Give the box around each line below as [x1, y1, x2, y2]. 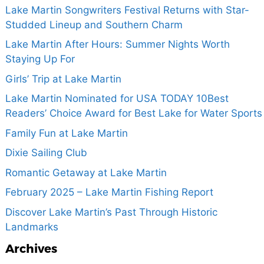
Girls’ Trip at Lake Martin [5, 72, 121, 85]
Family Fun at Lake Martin [5, 127, 128, 139]
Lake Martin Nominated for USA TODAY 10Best [5, 93, 229, 105]
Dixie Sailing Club [5, 147, 87, 159]
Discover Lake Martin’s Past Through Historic [5, 206, 217, 218]
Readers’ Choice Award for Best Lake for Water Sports [5, 107, 262, 120]
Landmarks [5, 220, 58, 233]
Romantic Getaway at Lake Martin [5, 166, 167, 179]
